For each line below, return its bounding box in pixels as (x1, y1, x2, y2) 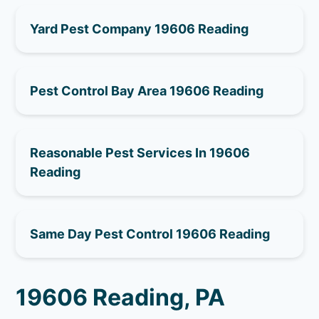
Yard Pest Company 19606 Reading (30, 21, 249, 36)
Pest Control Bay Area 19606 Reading (30, 83, 264, 98)
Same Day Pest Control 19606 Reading (30, 226, 271, 241)
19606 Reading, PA (16, 283, 226, 311)
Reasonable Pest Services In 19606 (30, 145, 251, 160)
